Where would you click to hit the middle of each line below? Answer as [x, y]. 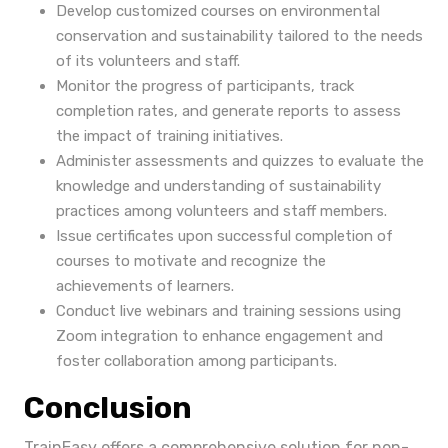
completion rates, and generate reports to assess [228, 111]
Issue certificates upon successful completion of [224, 236]
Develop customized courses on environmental [218, 11]
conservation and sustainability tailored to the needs [239, 36]
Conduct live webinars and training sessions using [228, 311]
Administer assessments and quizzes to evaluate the [240, 161]
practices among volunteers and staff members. [221, 211]
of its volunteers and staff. [148, 61]
